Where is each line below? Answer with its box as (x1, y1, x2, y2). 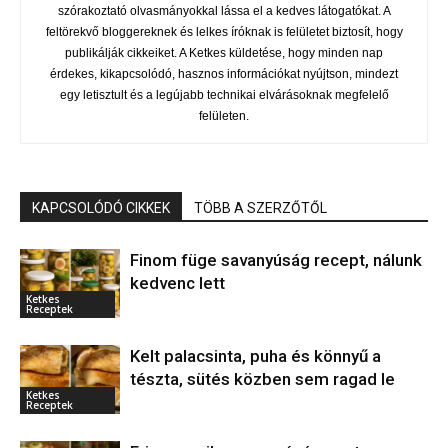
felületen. (199, 109, 249, 123)
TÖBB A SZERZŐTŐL (194, 200, 327, 216)
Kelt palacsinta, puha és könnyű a (130, 346, 381, 366)
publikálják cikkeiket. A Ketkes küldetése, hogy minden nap (65, 46, 383, 60)
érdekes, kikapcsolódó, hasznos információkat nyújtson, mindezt (50, 67, 398, 81)
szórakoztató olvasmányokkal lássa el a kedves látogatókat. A (57, 4, 391, 18)
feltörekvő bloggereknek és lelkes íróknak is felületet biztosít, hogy (45, 25, 403, 39)
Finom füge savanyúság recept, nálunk (130, 250, 422, 270)
